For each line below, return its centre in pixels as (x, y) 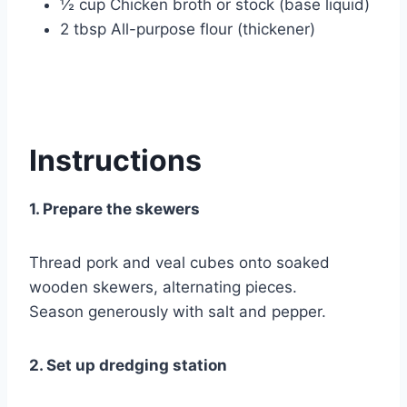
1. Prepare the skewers (114, 209)
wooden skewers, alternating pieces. (163, 288)
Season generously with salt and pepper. (178, 312)
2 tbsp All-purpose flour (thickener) (188, 30)
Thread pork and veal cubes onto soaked (179, 263)
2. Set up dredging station (128, 366)
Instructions (115, 161)
